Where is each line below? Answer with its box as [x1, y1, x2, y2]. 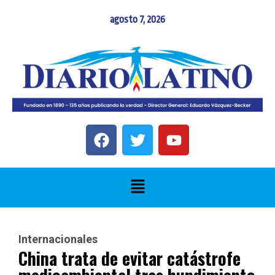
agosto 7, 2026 [110, 14, 165, 25]
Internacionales [18, 232, 98, 246]
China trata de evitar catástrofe [18, 245, 241, 271]
